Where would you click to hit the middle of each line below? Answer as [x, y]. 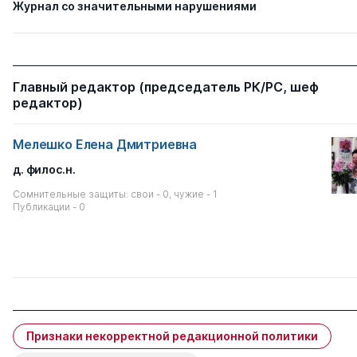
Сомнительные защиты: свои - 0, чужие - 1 [115, 194]
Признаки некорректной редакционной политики [172, 335]
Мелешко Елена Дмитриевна [105, 144]
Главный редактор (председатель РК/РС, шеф [166, 86]
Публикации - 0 [49, 206]
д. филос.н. [44, 169]
